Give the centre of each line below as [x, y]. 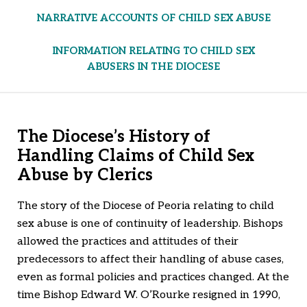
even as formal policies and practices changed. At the [153, 277]
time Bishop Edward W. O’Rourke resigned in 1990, [149, 295]
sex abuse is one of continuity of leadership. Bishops [150, 223]
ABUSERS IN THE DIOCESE [153, 66]
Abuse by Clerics [85, 175]
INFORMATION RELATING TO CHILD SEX [153, 51]
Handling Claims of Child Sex [136, 156]
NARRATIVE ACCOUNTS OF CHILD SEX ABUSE [153, 18]
